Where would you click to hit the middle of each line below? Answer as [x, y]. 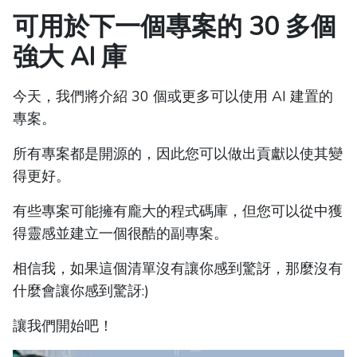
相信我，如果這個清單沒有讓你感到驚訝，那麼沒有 [178, 269]
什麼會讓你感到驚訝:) [81, 291]
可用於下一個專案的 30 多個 [175, 27]
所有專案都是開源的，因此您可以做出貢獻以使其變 [178, 154]
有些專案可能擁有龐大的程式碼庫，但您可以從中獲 [178, 211]
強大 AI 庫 [70, 57]
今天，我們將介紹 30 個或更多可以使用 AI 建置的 [173, 96]
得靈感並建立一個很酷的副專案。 [120, 233]
